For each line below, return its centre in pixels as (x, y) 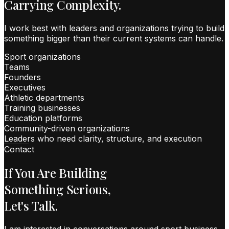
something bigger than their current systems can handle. (114, 39)
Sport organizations (42, 57)
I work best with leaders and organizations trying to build (114, 28)
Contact (19, 150)
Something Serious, (58, 189)
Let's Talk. (31, 206)
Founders (22, 77)
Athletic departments (44, 98)
